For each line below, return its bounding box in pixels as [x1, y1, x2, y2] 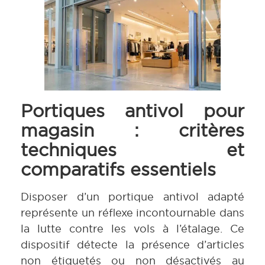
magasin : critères [21, 118, 244, 141]
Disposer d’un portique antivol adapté [21, 189, 244, 203]
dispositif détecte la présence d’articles [21, 237, 244, 251]
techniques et [21, 138, 244, 161]
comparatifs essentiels [21, 157, 216, 180]
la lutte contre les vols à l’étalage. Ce [21, 221, 244, 235]
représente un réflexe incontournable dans [21, 205, 244, 219]
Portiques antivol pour [21, 99, 244, 122]
